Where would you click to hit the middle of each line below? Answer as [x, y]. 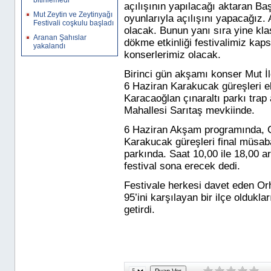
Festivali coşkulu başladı [73, 23]
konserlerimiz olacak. [174, 55]
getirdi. [139, 210]
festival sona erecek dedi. [184, 166]
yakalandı [49, 46]
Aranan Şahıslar [60, 38]
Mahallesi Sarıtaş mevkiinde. [192, 110]
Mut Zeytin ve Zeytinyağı [73, 15]
